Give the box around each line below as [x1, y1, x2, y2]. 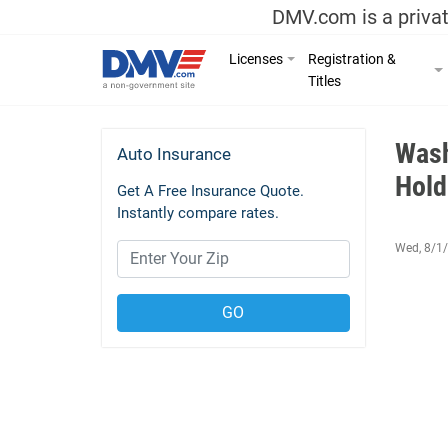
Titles [308, 72, 342, 89]
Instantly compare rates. [117, 203, 279, 222]
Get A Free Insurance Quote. [117, 181, 304, 200]
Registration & [308, 50, 397, 67]
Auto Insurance [117, 143, 231, 164]
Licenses [229, 50, 284, 67]
